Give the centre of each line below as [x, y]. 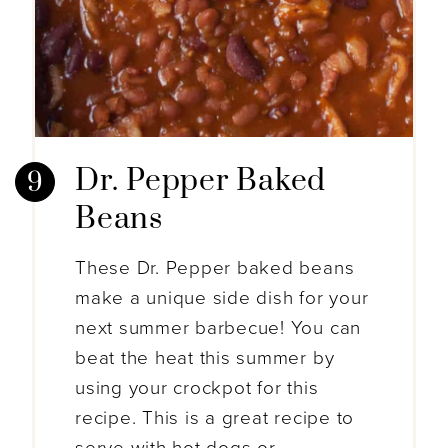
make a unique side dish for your [222, 297]
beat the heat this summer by [205, 357]
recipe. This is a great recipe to [215, 417]
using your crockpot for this [197, 387]
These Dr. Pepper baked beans [215, 267]
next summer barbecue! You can [218, 327]
